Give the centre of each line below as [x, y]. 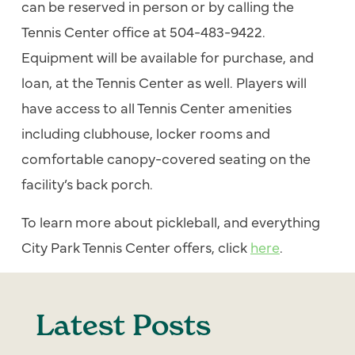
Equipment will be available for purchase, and [168, 57]
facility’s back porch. [87, 183]
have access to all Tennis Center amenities [157, 107]
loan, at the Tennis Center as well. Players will [164, 82]
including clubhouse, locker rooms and [146, 133]
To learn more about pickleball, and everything [171, 221]
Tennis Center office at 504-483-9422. [143, 31]
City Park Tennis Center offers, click [136, 247]
